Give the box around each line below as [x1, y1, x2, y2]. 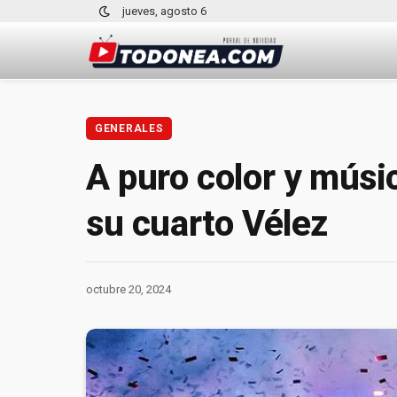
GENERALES [95, 122, 164, 135]
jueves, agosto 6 [122, 4, 206, 18]
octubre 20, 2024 [86, 282, 171, 296]
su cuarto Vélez [86, 203, 329, 245]
